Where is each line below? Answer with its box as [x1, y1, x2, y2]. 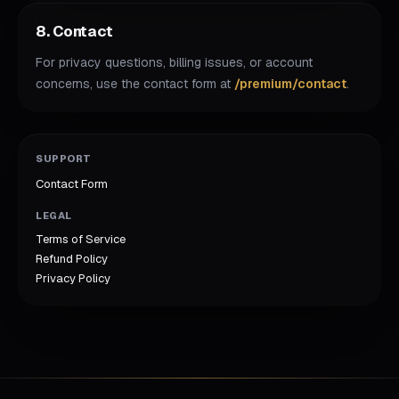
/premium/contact [234, 76, 346, 92]
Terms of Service [36, 232, 126, 247]
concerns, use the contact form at [36, 76, 234, 92]
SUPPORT [36, 152, 92, 165]
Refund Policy [36, 251, 108, 266]
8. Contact [36, 21, 113, 41]
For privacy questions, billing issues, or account [36, 54, 313, 70]
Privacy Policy [36, 271, 110, 286]
